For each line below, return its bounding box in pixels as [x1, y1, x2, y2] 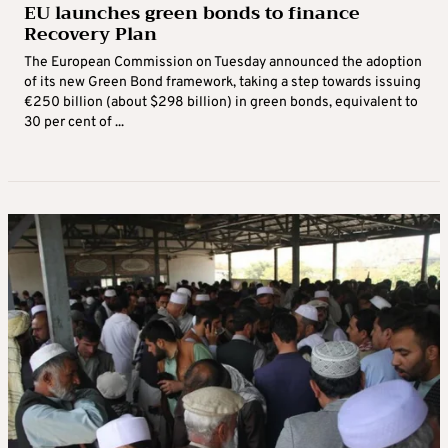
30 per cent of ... [24, 113, 124, 131]
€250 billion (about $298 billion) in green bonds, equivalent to [24, 93, 418, 111]
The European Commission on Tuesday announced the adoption [24, 53, 422, 71]
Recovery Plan [24, 17, 157, 50]
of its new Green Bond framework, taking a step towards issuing [24, 73, 421, 91]
